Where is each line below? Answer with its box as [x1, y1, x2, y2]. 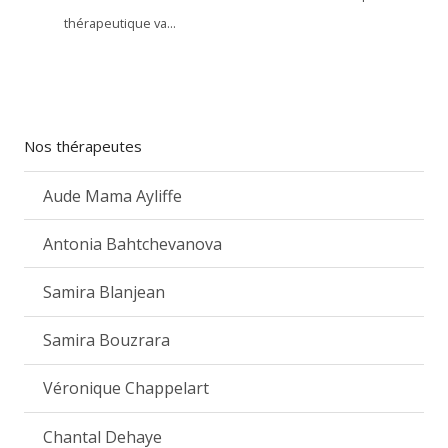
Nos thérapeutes [24, 136, 142, 156]
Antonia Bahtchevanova [43, 232, 223, 255]
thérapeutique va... [64, 14, 176, 32]
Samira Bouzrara [43, 329, 171, 352]
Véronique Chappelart [43, 377, 210, 400]
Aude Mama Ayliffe [43, 184, 183, 207]
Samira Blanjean [43, 280, 166, 303]
